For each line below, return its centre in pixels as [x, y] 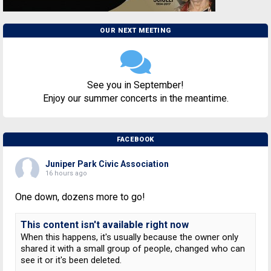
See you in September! [135, 85]
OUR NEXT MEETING [135, 30]
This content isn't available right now [105, 224]
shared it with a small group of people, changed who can [133, 248]
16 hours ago [66, 173]
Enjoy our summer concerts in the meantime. [135, 98]
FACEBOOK [135, 139]
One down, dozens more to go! [80, 197]
